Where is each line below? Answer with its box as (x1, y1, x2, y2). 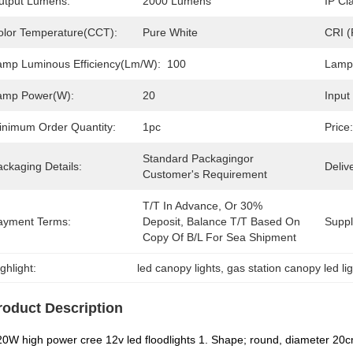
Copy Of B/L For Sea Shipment (143, 231, 296, 243)
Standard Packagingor (143, 152, 254, 165)
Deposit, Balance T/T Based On (143, 215, 300, 228)
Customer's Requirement (143, 168, 267, 180)
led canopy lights (137, 262, 221, 274)
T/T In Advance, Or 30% (143, 199, 262, 212)
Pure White (143, 26, 198, 39)
